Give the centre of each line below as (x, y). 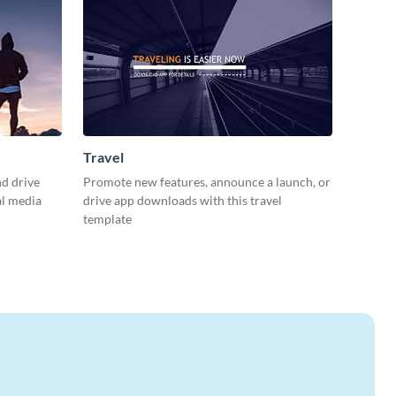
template (109, 219)
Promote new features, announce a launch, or (207, 182)
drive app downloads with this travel (183, 201)
